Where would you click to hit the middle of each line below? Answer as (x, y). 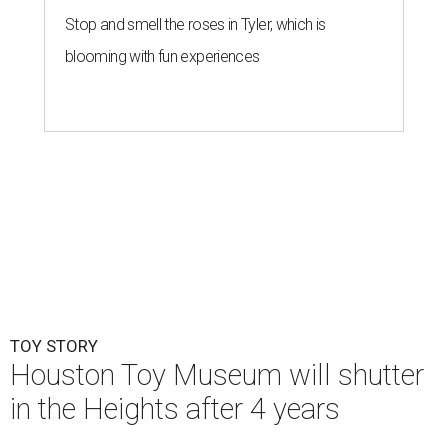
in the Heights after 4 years (175, 409)
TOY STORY (54, 346)
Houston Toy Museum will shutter (217, 375)
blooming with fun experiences (162, 57)
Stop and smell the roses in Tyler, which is (195, 25)
